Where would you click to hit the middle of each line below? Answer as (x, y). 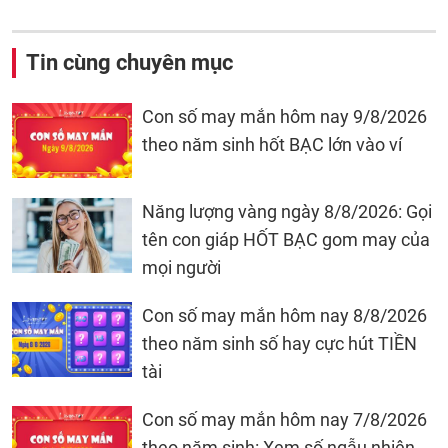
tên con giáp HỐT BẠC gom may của (286, 240)
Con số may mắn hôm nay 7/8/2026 (284, 420)
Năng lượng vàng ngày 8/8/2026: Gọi (287, 212)
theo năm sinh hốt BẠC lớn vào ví (272, 145)
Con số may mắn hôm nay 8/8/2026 (284, 316)
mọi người (181, 268)
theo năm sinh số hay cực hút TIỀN (279, 344)
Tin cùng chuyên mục (129, 63)
